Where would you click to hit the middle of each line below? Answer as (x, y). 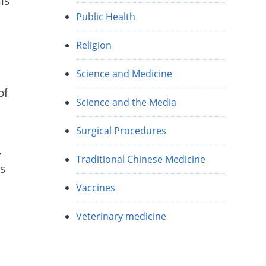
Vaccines (96, 188)
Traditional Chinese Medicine (141, 159)
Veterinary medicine (121, 216)
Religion (94, 45)
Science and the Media (126, 102)
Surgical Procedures (121, 131)
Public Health (106, 17)
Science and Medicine (124, 74)
